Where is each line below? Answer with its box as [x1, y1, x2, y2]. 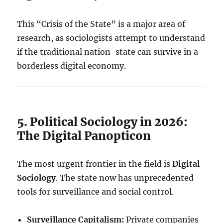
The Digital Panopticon [17, 128, 151, 143]
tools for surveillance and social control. [17, 187, 174, 197]
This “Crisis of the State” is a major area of [17, 19, 186, 29]
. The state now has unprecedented [56, 173, 194, 183]
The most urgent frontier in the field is [17, 159, 173, 169]
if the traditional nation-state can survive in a [17, 47, 199, 57]
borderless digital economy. [17, 61, 126, 71]
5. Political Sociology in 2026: [17, 114, 188, 129]
